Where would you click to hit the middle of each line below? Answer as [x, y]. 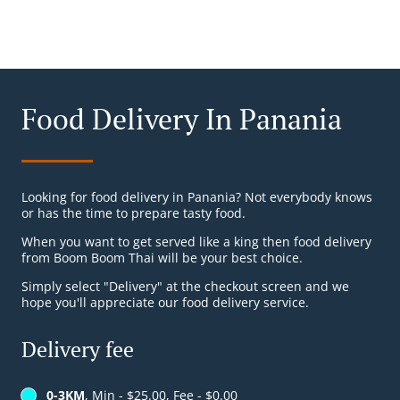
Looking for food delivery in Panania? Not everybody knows [197, 197]
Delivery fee [78, 349]
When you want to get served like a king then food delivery [196, 242]
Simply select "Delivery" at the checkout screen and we [185, 286]
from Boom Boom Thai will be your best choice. [162, 258]
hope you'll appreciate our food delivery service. [165, 302]
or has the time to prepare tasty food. [133, 213]
